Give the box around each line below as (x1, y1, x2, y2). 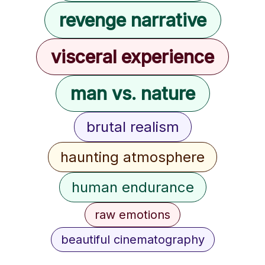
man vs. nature (70, 83, 195, 104)
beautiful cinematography (60, 232, 205, 247)
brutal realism (86, 118, 179, 135)
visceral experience (51, 46, 214, 67)
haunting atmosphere (60, 148, 205, 166)
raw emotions (95, 208, 170, 222)
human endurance (71, 179, 194, 196)
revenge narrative (59, 9, 206, 31)
